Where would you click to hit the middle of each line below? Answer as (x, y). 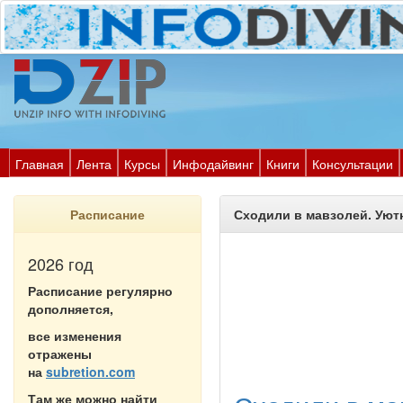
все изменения (75, 336)
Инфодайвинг (213, 164)
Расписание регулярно (100, 291)
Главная (40, 164)
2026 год (61, 264)
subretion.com (90, 372)
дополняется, (71, 309)
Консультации (353, 164)
